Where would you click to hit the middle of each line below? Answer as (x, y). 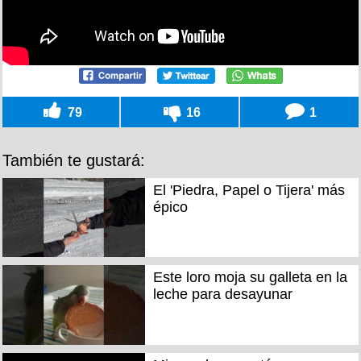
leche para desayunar (222, 295)
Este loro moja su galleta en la (250, 278)
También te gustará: (74, 160)
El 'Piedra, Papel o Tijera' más (249, 190)
